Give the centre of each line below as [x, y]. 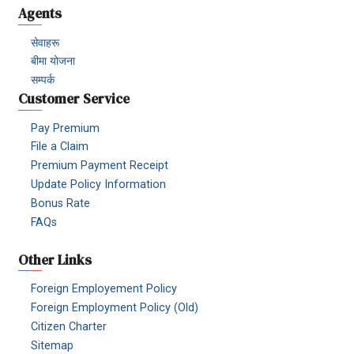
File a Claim [60, 147]
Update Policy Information [99, 185]
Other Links [55, 260]
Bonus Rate [61, 204]
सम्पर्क [43, 81]
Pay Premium [66, 128]
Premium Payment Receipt [100, 166]
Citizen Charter [69, 326]
